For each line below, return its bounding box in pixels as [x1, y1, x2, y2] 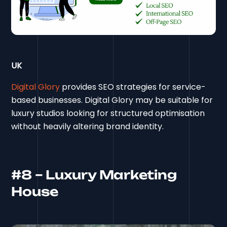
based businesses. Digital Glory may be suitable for [11, 94, 213, 106]
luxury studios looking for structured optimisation [11, 107, 205, 119]
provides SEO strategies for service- [60, 81, 206, 93]
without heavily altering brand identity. [11, 120, 164, 132]
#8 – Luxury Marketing [11, 167, 177, 182]
